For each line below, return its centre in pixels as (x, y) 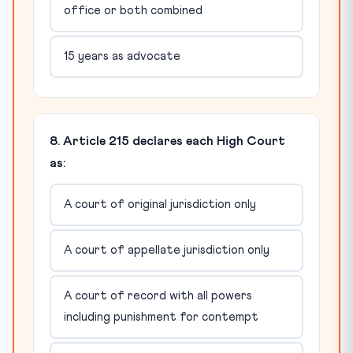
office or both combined (133, 11)
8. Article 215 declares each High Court (167, 141)
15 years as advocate (122, 57)
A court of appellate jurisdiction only (166, 251)
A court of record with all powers (158, 296)
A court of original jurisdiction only (160, 205)
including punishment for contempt (161, 318)
